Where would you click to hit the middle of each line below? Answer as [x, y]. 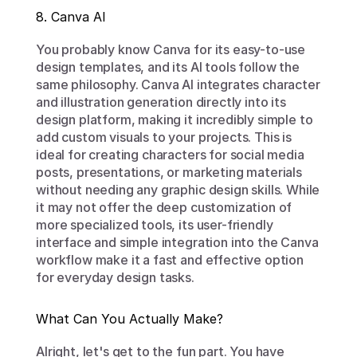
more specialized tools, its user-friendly [155, 225]
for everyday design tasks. [115, 277]
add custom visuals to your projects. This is [164, 137]
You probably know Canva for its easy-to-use [171, 49]
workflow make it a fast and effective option [170, 260]
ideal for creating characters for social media [170, 155]
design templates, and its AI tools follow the [168, 67]
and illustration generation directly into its [161, 102]
